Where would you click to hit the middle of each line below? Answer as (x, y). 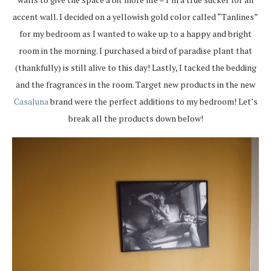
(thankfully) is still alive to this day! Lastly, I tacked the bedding (135, 68)
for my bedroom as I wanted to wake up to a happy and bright (135, 34)
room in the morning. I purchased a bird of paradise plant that (135, 51)
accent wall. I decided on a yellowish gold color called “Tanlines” (135, 17)
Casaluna (31, 102)
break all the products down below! (135, 119)
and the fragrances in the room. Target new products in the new (135, 85)
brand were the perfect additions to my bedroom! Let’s (153, 102)
